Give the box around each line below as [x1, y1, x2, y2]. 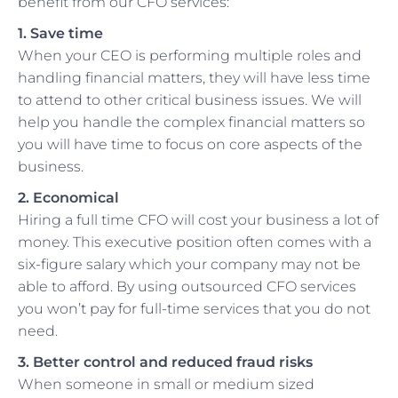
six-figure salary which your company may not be [18, 255, 361, 273]
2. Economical [18, 188, 123, 206]
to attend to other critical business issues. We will [18, 91, 362, 108]
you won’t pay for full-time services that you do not [18, 299, 370, 317]
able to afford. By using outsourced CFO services [18, 277, 356, 295]
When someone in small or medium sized [18, 375, 314, 393]
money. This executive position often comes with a [18, 233, 371, 251]
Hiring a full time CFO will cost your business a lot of [18, 211, 378, 228]
